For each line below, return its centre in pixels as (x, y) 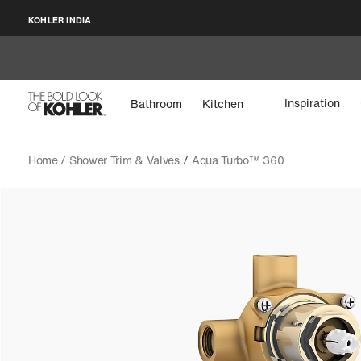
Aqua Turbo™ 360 (238, 160)
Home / (48, 160)
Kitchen (223, 103)
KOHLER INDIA (60, 20)
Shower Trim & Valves (124, 160)
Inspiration (313, 103)
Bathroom (157, 103)
